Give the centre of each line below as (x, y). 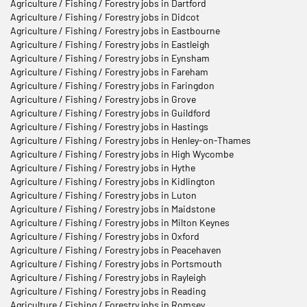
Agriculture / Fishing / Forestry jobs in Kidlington (113, 181)
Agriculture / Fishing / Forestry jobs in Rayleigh (108, 277)
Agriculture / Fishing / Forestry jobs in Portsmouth (116, 263)
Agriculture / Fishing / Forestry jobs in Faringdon (112, 85)
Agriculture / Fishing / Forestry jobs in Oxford (105, 236)
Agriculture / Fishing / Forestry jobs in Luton (103, 195)
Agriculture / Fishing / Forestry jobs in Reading (108, 291)
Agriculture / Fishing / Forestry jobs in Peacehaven (116, 249)
